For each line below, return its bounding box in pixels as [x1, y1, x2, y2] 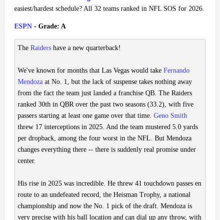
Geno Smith [154, 112, 187, 120]
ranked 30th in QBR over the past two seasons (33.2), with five [18, 101, 193, 109]
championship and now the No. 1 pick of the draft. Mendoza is [18, 202, 192, 210]
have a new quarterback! [51, 44, 121, 52]
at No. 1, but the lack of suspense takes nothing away [43, 78, 192, 86]
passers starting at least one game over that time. [18, 112, 154, 120]
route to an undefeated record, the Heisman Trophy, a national [18, 191, 191, 199]
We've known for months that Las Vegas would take [18, 67, 164, 75]
